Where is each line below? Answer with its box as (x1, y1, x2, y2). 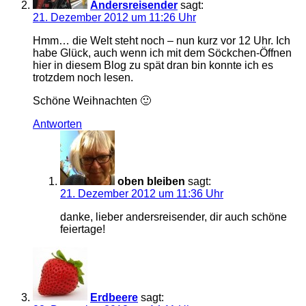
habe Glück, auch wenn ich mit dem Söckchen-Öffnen (33, 46, 292, 59)
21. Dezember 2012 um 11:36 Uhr (60, 187, 223, 199)
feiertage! (60, 223, 105, 235)
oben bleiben (117, 175, 185, 187)
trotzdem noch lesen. (33, 71, 133, 83)
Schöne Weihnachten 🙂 (33, 94, 151, 107)
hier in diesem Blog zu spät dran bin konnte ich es (33, 59, 273, 71)
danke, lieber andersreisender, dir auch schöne (60, 210, 287, 223)
